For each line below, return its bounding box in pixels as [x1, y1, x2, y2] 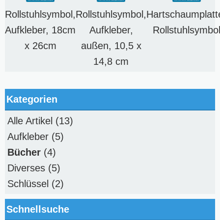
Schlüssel [7, 178, 49, 190]
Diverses [7, 163, 45, 174]
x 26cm [24, 40, 56, 52]
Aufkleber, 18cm [5, 25, 76, 36]
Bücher [7, 147, 41, 158]
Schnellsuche [6, 204, 69, 215]
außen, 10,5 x [81, 40, 141, 52]
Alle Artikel [7, 115, 53, 127]
